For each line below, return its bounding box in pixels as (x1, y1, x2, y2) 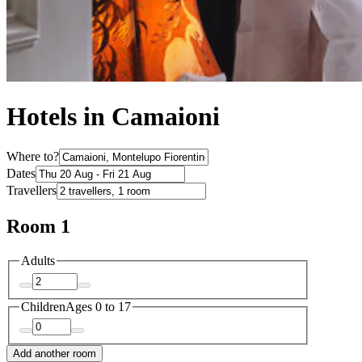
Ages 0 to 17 (65, 299, 131, 314)
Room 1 (6, 216, 70, 238)
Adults (21, 254, 55, 268)
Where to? (6, 149, 59, 164)
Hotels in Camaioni (6, 102, 220, 132)
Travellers (6, 183, 57, 198)
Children (21, 299, 65, 314)
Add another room (13, 347, 96, 360)
